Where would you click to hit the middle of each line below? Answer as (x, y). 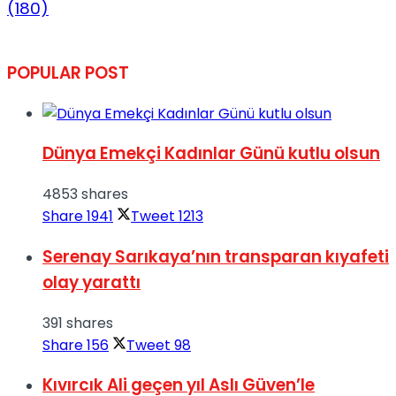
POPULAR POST (68, 73)
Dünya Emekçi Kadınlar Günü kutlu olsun (211, 154)
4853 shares (85, 194)
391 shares (78, 323)
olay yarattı (91, 282)
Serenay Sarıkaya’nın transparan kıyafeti (216, 256)
